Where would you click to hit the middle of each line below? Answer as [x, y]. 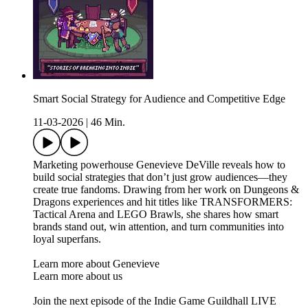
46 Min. [108, 122]
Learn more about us [78, 276]
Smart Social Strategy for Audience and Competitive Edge [159, 99]
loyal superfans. [67, 239]
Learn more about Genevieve [96, 264]
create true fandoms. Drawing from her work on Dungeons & [166, 190]
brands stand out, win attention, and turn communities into [158, 227]
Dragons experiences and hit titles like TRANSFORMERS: [163, 202]
